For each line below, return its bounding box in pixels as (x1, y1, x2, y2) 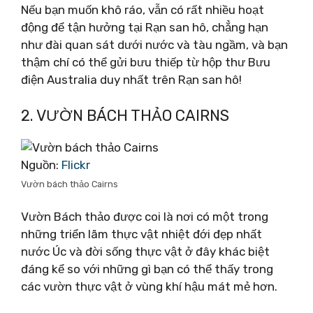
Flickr (61, 157, 90, 172)
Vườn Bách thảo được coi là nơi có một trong (21, 210, 268, 224)
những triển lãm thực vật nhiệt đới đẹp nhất (21, 227, 262, 241)
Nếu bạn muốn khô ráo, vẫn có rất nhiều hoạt (21, 3, 264, 17)
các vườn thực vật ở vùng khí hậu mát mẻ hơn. (21, 279, 277, 293)
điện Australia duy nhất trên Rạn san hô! (21, 73, 242, 87)
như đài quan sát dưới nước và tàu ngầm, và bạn (21, 38, 288, 52)
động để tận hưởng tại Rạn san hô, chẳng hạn (21, 20, 268, 34)
